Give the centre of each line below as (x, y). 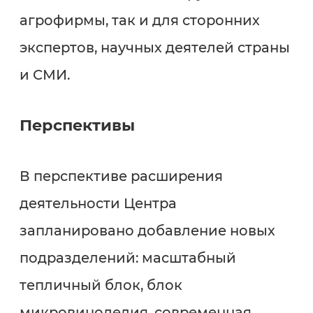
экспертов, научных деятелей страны (154, 47)
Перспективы (79, 125)
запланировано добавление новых (147, 231)
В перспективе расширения (121, 176)
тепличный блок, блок (101, 285)
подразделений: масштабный (128, 258)
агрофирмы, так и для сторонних (139, 20)
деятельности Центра (98, 204)
